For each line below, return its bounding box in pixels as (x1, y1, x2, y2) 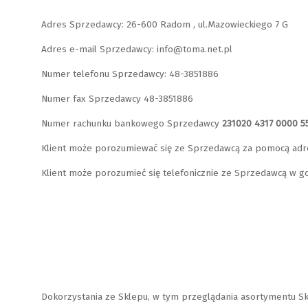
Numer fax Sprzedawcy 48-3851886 (41, 93, 194, 105)
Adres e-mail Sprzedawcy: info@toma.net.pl (41, 43, 233, 56)
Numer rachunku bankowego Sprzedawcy (41, 118, 223, 130)
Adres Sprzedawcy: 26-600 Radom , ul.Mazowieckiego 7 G (41, 19, 289, 31)
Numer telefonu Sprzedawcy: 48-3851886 (41, 68, 219, 80)
